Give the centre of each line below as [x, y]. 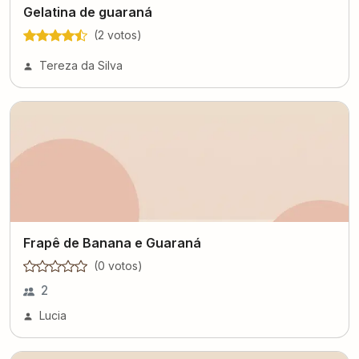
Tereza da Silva [81, 65]
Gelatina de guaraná [88, 12]
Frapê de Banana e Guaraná [112, 243]
